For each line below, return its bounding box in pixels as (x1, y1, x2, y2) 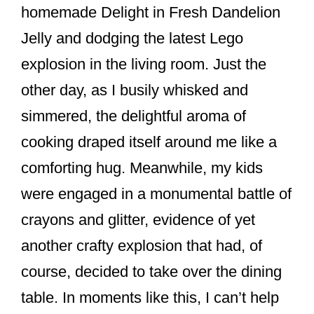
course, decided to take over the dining (21, 262, 282, 280)
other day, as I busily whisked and (21, 81, 248, 99)
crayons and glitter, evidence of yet (21, 210, 255, 228)
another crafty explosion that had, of (21, 236, 262, 254)
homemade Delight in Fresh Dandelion (21, 3, 280, 21)
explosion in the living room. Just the (21, 55, 266, 73)
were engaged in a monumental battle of (21, 184, 292, 203)
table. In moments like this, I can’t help (21, 288, 279, 306)
